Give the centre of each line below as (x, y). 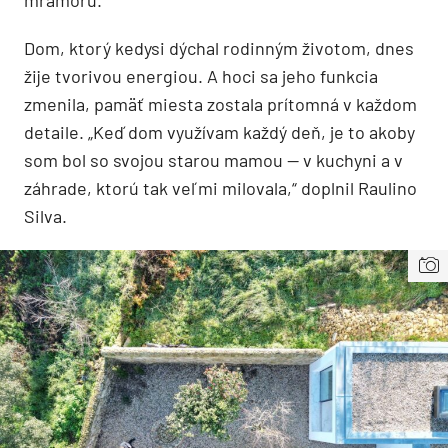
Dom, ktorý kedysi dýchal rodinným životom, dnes (219, 47)
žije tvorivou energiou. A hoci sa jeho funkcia (201, 75)
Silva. (45, 215)
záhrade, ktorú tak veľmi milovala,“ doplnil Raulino (220, 187)
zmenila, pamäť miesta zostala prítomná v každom (220, 103)
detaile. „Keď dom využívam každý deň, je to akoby (219, 131)
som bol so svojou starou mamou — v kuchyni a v (213, 159)
